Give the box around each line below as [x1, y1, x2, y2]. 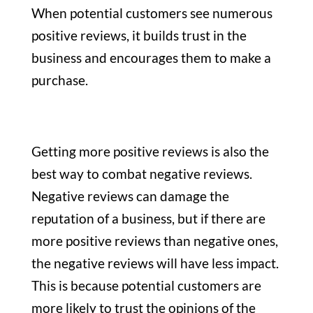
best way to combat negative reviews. [31, 165, 252, 182]
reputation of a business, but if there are [31, 210, 265, 226]
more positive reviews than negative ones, [31, 232, 278, 249]
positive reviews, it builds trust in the [31, 27, 247, 43]
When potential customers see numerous [31, 4, 272, 21]
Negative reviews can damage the [31, 187, 229, 204]
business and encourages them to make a [31, 49, 271, 66]
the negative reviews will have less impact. [31, 254, 279, 271]
